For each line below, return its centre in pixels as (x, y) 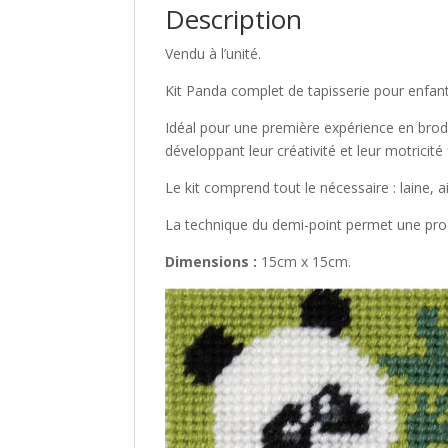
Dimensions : (211, 262)
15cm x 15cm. (304, 262)
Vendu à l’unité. (213, 54)
